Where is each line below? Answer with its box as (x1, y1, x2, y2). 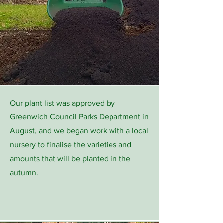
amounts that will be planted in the (10, 154, 130, 163)
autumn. (10, 168, 40, 177)
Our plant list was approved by (10, 99, 115, 107)
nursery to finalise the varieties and (10, 140, 131, 149)
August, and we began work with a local (10, 126, 148, 135)
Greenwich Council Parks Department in (10, 112, 149, 121)
